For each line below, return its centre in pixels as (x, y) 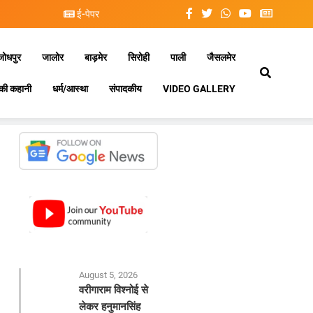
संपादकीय (125, 89)
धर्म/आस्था (70, 89)
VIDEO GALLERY (199, 89)
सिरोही (139, 57)
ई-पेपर (87, 14)
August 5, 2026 (109, 275)
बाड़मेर (96, 57)
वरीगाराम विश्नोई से (114, 290)
